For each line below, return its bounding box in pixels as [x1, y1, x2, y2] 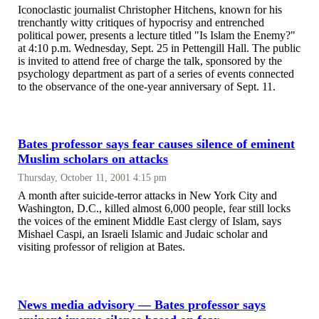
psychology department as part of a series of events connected [18, 67, 295, 80]
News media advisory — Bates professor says [18, 297, 266, 312]
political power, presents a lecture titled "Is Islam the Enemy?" [18, 28, 296, 41]
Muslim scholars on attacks [18, 152, 169, 167]
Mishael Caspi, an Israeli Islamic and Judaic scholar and [18, 228, 268, 241]
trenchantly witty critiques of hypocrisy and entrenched [18, 16, 265, 28]
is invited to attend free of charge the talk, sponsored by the [18, 54, 283, 67]
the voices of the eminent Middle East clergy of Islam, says [18, 215, 282, 228]
